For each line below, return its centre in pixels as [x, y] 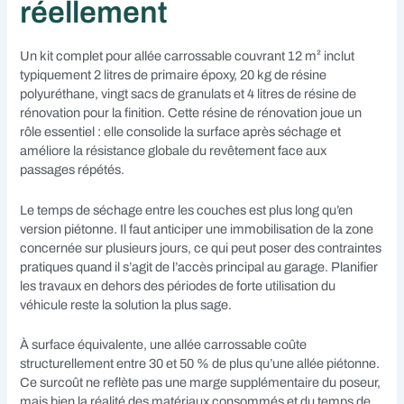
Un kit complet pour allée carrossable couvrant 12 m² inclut [188, 56]
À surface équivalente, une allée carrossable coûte [164, 345]
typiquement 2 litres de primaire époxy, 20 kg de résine [174, 75]
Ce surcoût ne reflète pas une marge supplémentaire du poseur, [201, 383]
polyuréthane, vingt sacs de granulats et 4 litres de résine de [188, 94]
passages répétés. [73, 170]
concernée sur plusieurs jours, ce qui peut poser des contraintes [201, 248]
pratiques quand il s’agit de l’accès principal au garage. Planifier [199, 266]
